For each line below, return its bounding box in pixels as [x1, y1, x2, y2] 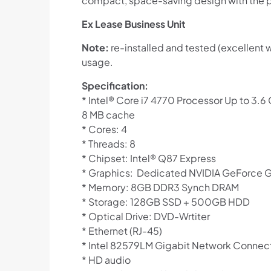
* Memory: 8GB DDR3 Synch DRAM [81, 181, 239, 194]
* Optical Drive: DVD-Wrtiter [81, 210, 210, 223]
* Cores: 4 [81, 123, 127, 136]
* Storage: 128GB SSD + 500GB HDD [81, 195, 250, 209]
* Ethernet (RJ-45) [81, 224, 162, 238]
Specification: [81, 79, 148, 93]
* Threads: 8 [81, 137, 135, 151]
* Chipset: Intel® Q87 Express [81, 152, 216, 165]
